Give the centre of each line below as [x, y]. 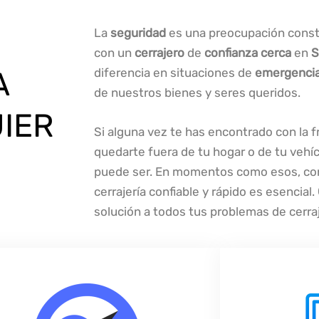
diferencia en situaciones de [174, 73]
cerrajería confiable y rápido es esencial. [206, 192]
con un [114, 53]
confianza [231, 53]
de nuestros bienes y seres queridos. [197, 93]
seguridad [138, 33]
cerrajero [159, 53]
